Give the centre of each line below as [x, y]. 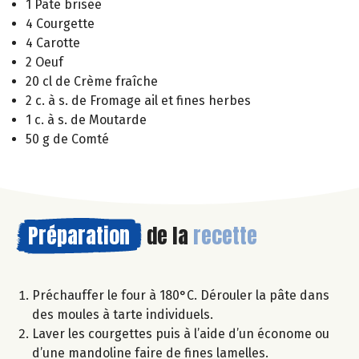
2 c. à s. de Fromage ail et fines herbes [138, 100]
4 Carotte [53, 42]
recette [225, 235]
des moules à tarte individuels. [123, 314]
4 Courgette [60, 23]
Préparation [79, 235]
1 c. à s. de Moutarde [86, 119]
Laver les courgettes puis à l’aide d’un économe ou [181, 333]
